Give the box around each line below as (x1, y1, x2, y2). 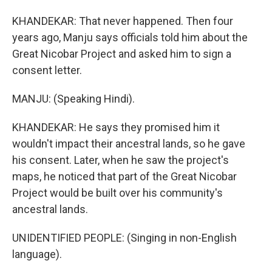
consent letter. (12, 64, 82, 76)
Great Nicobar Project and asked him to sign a (12, 47, 231, 60)
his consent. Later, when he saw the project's (12, 154, 229, 166)
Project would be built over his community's (12, 186, 223, 199)
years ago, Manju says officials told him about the (12, 31, 248, 44)
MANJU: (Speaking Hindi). (12, 92, 135, 105)
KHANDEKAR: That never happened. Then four (12, 15, 233, 27)
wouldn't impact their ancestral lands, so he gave (12, 137, 245, 150)
